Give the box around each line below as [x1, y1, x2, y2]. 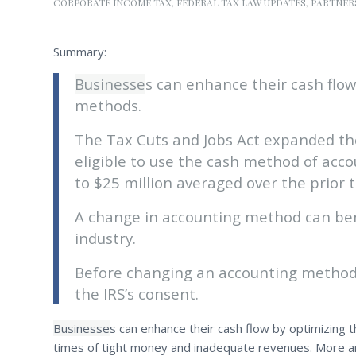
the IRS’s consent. [75, 283, 199, 304]
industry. [75, 227, 136, 248]
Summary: [53, 43, 106, 60]
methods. [75, 95, 141, 116]
